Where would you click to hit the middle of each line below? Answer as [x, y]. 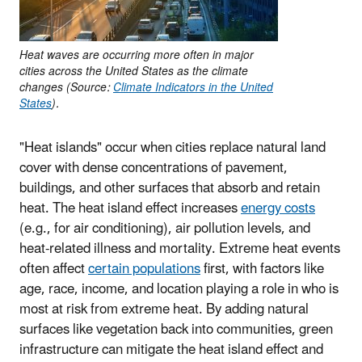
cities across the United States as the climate [134, 71]
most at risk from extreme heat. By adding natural [164, 309]
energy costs [278, 208]
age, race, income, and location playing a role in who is [179, 289]
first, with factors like [262, 269]
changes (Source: [66, 87]
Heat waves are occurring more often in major [137, 55]
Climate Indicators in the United [193, 87]
